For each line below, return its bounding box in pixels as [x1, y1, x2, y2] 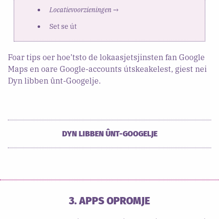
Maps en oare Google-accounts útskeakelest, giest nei [8, 64, 207, 74]
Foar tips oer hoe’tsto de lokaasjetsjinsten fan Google [8, 52, 205, 62]
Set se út [49, 22, 77, 31]
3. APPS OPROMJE [69, 194, 150, 207]
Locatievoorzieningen [49, 5, 111, 14]
